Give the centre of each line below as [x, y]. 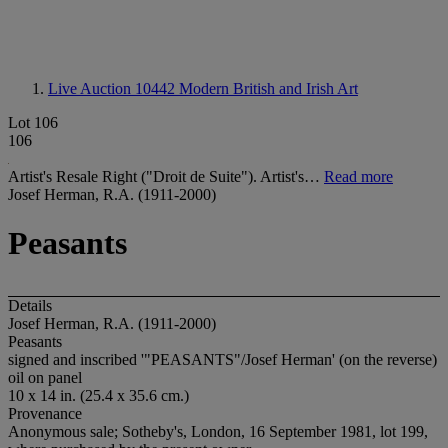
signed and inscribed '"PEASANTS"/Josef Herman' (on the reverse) [222, 359]
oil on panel [45, 377]
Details [30, 305]
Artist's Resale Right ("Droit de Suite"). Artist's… [166, 176]
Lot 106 [33, 122]
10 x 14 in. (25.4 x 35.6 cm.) [98, 395]
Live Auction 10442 [113, 88]
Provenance [45, 413]
